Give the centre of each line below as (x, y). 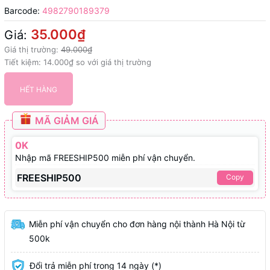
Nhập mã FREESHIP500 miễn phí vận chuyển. (105, 157)
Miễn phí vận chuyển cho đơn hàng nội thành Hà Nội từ (137, 224)
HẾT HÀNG (39, 89)
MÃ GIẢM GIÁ (66, 120)
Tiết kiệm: (24, 62)
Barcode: (22, 10)
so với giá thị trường (112, 62)
